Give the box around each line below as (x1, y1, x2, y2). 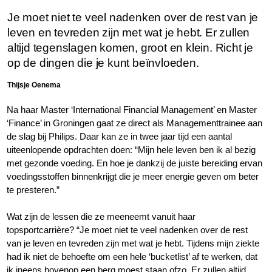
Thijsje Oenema (7, 81, 61, 90)
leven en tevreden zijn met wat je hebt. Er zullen (7, 26, 250, 39)
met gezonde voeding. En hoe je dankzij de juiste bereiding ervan (7, 158, 263, 169)
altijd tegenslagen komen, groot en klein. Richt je (7, 41, 253, 55)
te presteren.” (7, 185, 60, 195)
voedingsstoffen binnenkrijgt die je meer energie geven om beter (7, 171, 259, 182)
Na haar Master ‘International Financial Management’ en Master (7, 104, 257, 115)
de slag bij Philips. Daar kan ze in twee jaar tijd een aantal (7, 131, 233, 142)
